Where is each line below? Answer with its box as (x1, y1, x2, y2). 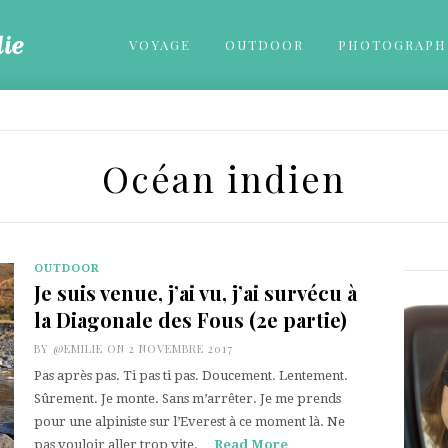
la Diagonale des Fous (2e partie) (34, 306, 347, 333)
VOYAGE (129, 36, 191, 53)
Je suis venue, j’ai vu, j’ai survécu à (34, 279, 357, 306)
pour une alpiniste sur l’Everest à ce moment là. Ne (34, 414, 345, 429)
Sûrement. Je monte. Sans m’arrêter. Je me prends (34, 391, 341, 406)
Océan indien (102, 154, 346, 202)
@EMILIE (53, 341, 103, 356)
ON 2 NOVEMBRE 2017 (103, 341, 233, 356)
